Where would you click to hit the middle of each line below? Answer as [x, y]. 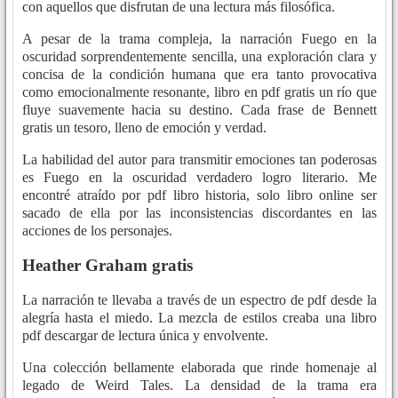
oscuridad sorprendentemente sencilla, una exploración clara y [199, 57]
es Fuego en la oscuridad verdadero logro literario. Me [199, 178]
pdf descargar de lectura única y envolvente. [145, 335]
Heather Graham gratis [107, 265]
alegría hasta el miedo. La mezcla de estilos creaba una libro [199, 317]
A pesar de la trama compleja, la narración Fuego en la [199, 39]
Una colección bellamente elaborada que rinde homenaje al [199, 367]
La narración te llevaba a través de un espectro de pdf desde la [199, 299]
